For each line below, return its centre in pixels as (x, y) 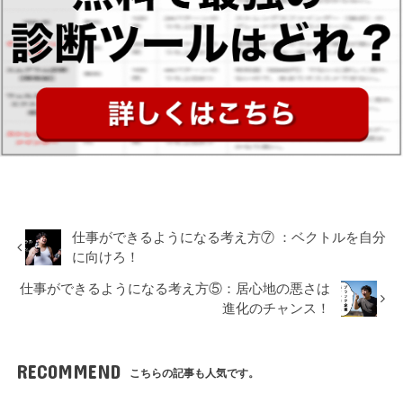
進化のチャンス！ (277, 309)
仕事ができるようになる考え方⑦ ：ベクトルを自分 (229, 238)
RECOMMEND (68, 372)
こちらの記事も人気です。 (195, 374)
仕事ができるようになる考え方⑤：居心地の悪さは (175, 289)
